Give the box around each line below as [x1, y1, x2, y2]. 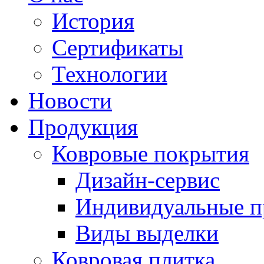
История [52, 8, 134, 34]
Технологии [52, 61, 167, 87]
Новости [28, 88, 112, 114]
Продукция [28, 114, 138, 140]
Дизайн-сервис [75, 167, 220, 193]
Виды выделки [75, 220, 219, 246]
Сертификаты [52, 35, 183, 61]
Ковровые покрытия [52, 141, 249, 167]
